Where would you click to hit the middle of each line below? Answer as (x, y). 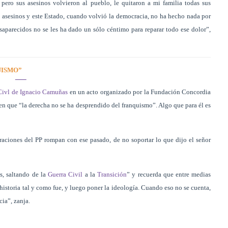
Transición (112, 174)
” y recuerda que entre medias (169, 174)
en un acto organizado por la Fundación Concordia (139, 92)
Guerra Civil (65, 174)
